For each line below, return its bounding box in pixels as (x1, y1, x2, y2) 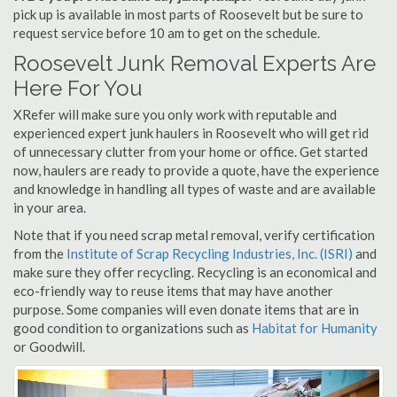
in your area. (13, 199, 86, 215)
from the (13, 245, 66, 261)
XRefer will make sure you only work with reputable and (13, 106, 337, 122)
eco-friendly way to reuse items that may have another (13, 283, 333, 299)
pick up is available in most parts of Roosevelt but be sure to (13, 6, 363, 22)
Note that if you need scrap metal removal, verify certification (13, 227, 375, 243)
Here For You (13, 75, 143, 101)
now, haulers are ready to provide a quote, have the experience (13, 162, 379, 178)
